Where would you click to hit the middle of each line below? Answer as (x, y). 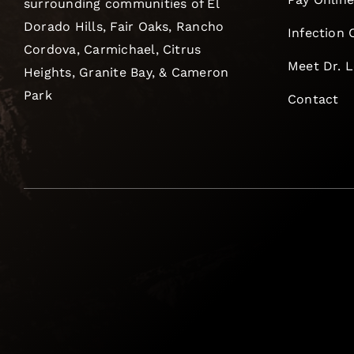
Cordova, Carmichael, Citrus (112, 49)
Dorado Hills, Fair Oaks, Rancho (124, 26)
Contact (313, 99)
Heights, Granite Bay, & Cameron (126, 72)
